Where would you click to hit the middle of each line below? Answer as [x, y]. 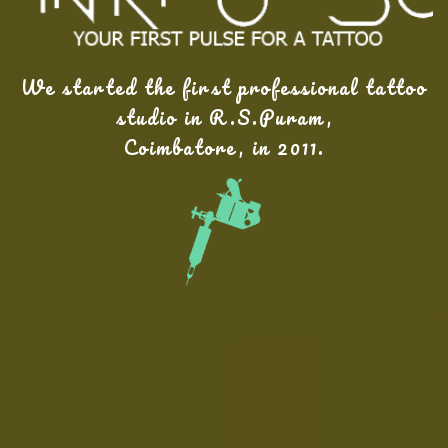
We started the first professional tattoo [224, 87]
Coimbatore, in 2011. [224, 147]
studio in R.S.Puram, [224, 117]
